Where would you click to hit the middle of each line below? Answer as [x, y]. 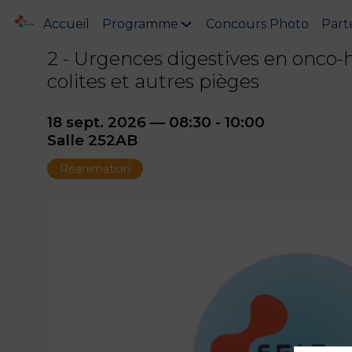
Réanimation [95, 169]
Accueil [66, 24]
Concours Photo [258, 24]
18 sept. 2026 [97, 122]
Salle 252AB [92, 140]
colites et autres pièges [153, 81]
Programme [140, 24]
